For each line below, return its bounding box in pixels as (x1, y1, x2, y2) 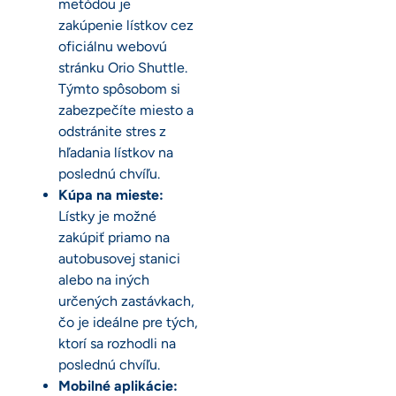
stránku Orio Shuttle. (58, 59, 187, 77)
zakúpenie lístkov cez (58, 17, 194, 34)
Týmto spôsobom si (58, 80, 180, 98)
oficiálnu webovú (58, 38, 167, 56)
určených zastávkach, (58, 293, 194, 310)
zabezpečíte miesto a (58, 102, 194, 119)
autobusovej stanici (58, 250, 180, 268)
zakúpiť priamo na (58, 229, 170, 247)
